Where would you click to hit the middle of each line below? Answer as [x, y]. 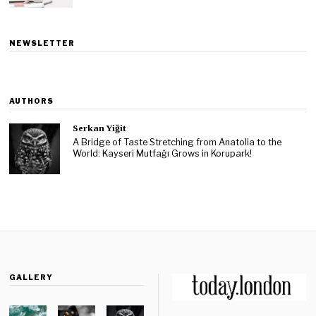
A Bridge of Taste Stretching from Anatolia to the [177, 142]
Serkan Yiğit [100, 128]
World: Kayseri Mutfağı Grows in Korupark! [163, 153]
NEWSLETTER [42, 43]
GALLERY [31, 278]
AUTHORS [32, 101]
